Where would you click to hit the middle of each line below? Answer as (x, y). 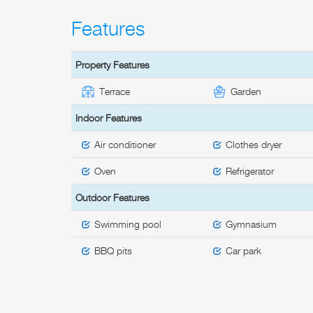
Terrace (115, 91)
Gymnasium (253, 224)
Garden (246, 91)
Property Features (112, 64)
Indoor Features (109, 117)
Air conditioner (126, 144)
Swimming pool (129, 224)
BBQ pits (115, 250)
